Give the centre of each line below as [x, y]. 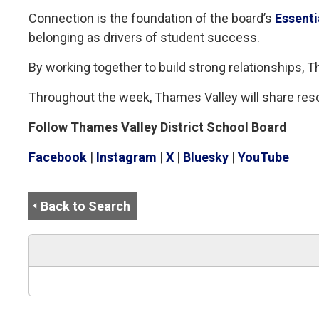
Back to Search [86, 206]
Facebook [58, 157]
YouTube [264, 157]
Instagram [127, 157]
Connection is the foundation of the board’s [152, 18]
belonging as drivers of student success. [145, 37]
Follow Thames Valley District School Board [158, 127]
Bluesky [206, 157]
